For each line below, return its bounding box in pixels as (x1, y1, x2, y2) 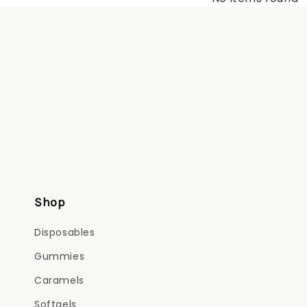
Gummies (34, 249, 85, 263)
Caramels (34, 273, 84, 287)
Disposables (34, 225, 95, 239)
